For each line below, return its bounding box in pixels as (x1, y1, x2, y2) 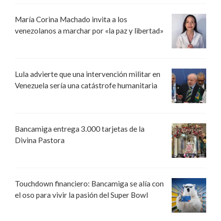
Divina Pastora (15, 135, 65, 145)
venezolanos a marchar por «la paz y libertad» (15, 26, 164, 35)
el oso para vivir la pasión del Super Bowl (15, 190, 148, 199)
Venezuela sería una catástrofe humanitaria (15, 80, 157, 90)
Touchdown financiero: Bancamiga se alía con (15, 179, 164, 188)
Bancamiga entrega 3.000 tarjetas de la (15, 124, 145, 133)
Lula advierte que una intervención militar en (15, 69, 160, 78)
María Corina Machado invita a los (15, 14, 127, 24)
